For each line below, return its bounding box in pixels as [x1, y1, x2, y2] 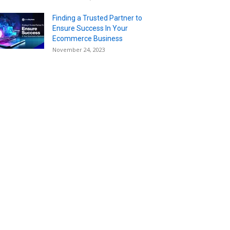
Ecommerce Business [52, 34, 123, 43]
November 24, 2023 [52, 45, 105, 53]
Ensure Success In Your [52, 24, 128, 32]
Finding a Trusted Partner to [52, 13, 142, 22]
